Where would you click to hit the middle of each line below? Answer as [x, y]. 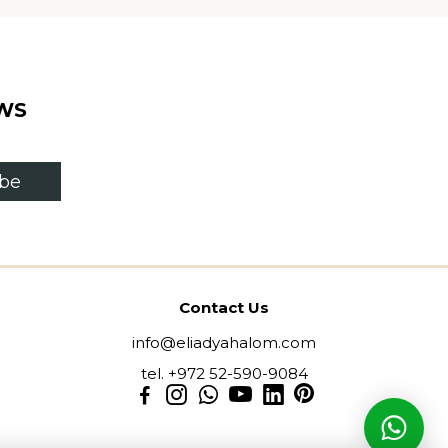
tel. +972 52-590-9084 [224, 373]
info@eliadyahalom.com [224, 342]
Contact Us [224, 307]
